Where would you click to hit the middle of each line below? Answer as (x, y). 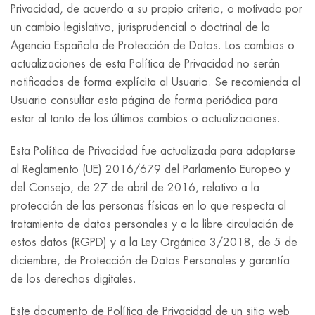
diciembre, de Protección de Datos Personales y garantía (150, 261)
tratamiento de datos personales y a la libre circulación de (152, 224)
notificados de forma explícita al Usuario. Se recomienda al (155, 82)
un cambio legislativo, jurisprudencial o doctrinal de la (140, 27)
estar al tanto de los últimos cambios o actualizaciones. (146, 119)
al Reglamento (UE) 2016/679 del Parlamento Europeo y (150, 169)
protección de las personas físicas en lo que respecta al (148, 206)
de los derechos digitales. (73, 279)
